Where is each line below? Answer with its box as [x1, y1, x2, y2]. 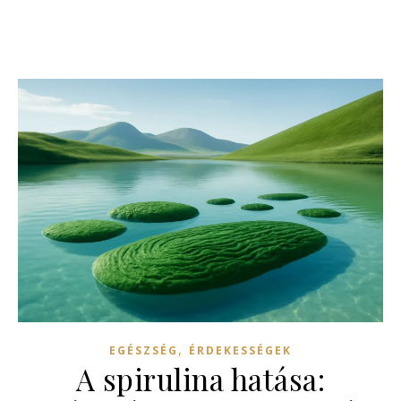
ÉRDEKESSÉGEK [189, 342, 292, 358]
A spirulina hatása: [75, 358, 326, 398]
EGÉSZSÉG [109, 342, 178, 358]
